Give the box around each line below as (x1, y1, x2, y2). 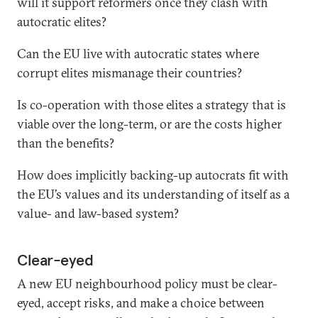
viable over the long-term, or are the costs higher (17, 116, 282, 132)
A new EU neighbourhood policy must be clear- (17, 275, 278, 292)
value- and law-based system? (17, 205, 179, 221)
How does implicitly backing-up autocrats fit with (17, 167, 289, 183)
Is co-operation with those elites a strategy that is (17, 97, 286, 113)
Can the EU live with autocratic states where (17, 45, 259, 62)
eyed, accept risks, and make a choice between (17, 295, 265, 311)
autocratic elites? (17, 13, 106, 30)
